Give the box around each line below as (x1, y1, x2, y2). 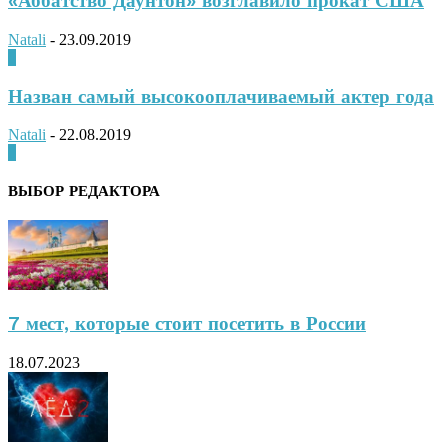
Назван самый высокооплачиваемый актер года (8, 85, 434, 108)
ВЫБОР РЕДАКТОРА (8, 182, 160, 201)
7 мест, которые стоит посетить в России (8, 312, 366, 335)
